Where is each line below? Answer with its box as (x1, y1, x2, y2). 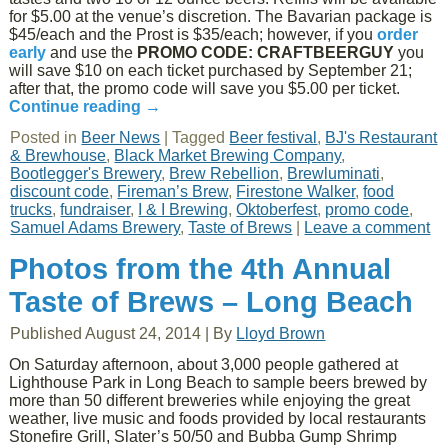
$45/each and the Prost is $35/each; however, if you (9, 26, 378, 43)
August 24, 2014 (85, 325, 202, 342)
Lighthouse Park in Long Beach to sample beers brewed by (9, 374, 428, 391)
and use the (46, 44, 138, 61)
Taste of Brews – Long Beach (9, 286, 414, 318)
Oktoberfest (236, 201, 318, 218)
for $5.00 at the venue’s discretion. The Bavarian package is (9, 8, 433, 25)
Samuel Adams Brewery (10, 219, 181, 236)
